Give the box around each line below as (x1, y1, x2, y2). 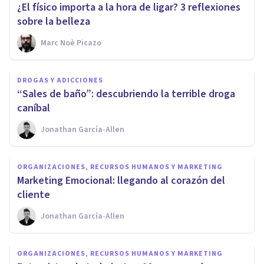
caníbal (17, 100, 50, 115)
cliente (17, 187, 50, 202)
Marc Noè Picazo (41, 37, 101, 49)
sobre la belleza (17, 14, 90, 29)
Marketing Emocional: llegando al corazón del (17, 173, 225, 188)
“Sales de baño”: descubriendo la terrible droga (17, 86, 235, 101)
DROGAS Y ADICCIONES (17, 75, 103, 85)
